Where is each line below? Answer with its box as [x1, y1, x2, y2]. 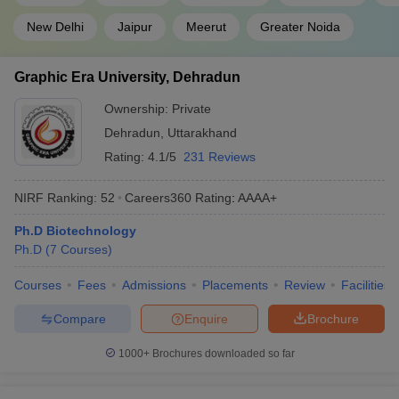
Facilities [341, 278, 390, 292]
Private [172, 102, 211, 116]
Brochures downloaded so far [149, 347, 295, 360]
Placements [202, 278, 268, 292]
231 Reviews [183, 150, 256, 164]
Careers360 [125, 190, 191, 205]
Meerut [186, 20, 226, 34]
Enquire [184, 311, 228, 326]
